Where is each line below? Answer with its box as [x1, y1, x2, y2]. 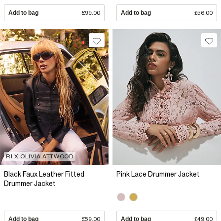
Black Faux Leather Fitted [4, 170, 84, 178]
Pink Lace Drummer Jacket [116, 170, 200, 178]
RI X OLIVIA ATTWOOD [6, 152, 74, 160]
